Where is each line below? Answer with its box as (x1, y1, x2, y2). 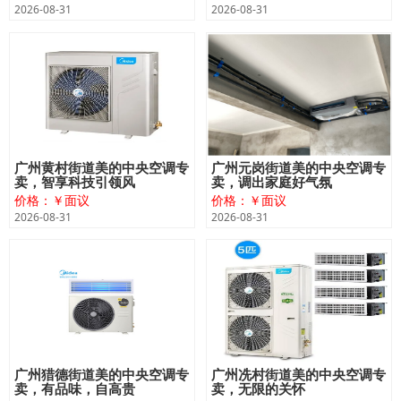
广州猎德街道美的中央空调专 (14, 365, 189, 384)
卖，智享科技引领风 (14, 172, 135, 191)
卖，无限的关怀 (211, 380, 306, 398)
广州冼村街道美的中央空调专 (211, 365, 387, 384)
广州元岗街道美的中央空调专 (211, 158, 387, 176)
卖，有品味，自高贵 (14, 380, 135, 398)
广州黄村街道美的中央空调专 (14, 158, 189, 176)
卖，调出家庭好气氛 (211, 172, 333, 191)
